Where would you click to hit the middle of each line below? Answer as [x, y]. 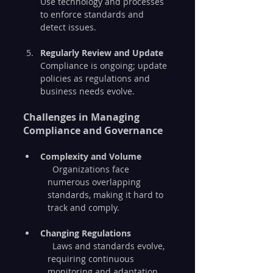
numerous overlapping [95, 182]
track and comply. [83, 207]
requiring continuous [92, 258]
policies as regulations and [96, 78]
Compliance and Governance [93, 130]
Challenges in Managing [83, 117]
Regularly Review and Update [102, 52]
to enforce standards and [93, 14]
